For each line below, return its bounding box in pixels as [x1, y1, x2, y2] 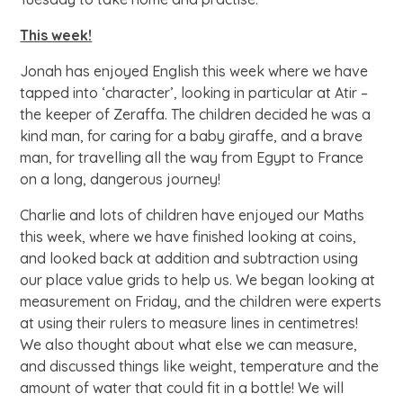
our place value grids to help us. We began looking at [20, 270, 376, 289]
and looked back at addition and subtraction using [20, 248, 359, 267]
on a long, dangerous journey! [20, 169, 221, 188]
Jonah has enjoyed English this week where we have [20, 61, 369, 80]
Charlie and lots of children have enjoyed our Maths [20, 205, 365, 224]
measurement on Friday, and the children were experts [20, 291, 382, 310]
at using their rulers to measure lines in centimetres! [20, 313, 359, 332]
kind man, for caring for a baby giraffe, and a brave [20, 126, 363, 145]
